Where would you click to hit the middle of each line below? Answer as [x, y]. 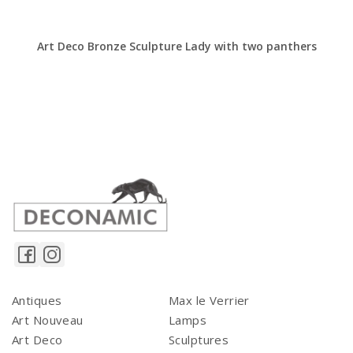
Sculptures [199, 340]
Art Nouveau [48, 320]
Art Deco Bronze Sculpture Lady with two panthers [176, 46]
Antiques [37, 301]
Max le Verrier [209, 301]
